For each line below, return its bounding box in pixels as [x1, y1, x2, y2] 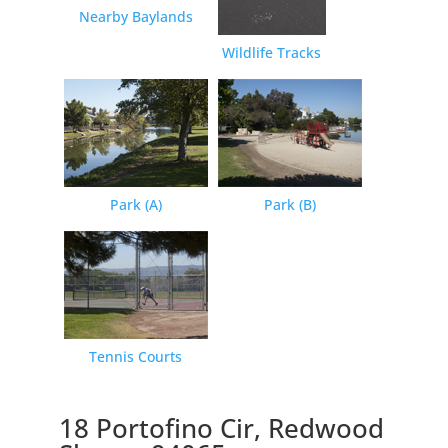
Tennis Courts [89, 346, 183, 366]
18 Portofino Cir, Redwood [58, 409, 384, 446]
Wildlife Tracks [222, 42, 322, 62]
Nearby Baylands [78, 6, 193, 26]
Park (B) [263, 194, 316, 214]
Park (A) [109, 194, 162, 214]
